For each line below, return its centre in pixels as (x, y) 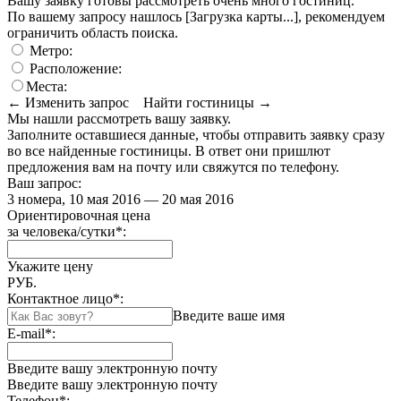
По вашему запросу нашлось (96, 16)
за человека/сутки (61, 231)
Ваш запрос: (44, 183)
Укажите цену (50, 266)
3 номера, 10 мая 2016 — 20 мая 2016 (120, 199)
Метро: (49, 50)
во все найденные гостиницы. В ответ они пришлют (169, 150)
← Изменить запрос (68, 102)
